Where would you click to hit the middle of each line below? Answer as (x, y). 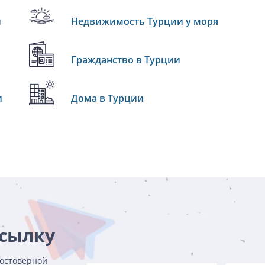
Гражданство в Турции (125, 60)
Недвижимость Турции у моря (144, 21)
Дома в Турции (107, 98)
